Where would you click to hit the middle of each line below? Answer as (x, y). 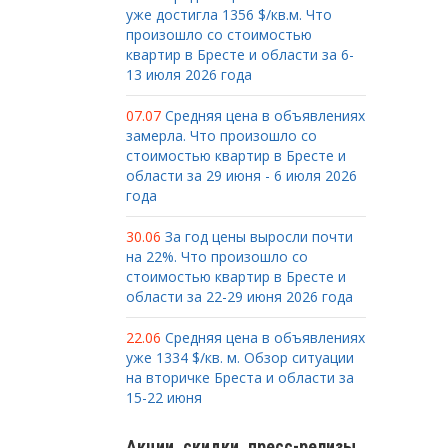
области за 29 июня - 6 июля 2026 (241, 175)
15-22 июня (164, 397)
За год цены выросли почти (259, 236)
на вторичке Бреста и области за (240, 377)
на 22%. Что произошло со (217, 256)
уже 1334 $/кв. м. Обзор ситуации (240, 357)
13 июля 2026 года (189, 74)
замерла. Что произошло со (221, 135)
